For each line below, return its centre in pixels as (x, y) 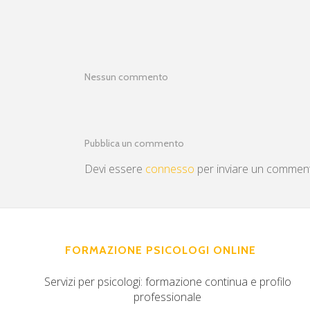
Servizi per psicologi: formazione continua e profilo (167, 282)
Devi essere (115, 169)
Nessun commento (126, 77)
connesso (170, 169)
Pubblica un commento (134, 144)
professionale (168, 297)
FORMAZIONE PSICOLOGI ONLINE (161, 250)
